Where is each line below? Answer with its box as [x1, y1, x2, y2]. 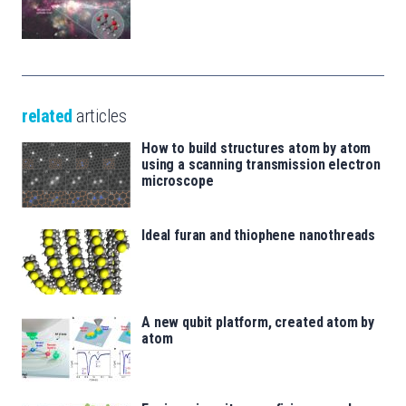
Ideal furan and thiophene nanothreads [141, 226, 376, 244]
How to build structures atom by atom [141, 139, 372, 157]
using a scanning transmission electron [141, 155, 381, 173]
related [22, 104, 72, 127]
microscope [141, 171, 214, 189]
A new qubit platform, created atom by [141, 313, 375, 331]
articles [72, 104, 126, 127]
